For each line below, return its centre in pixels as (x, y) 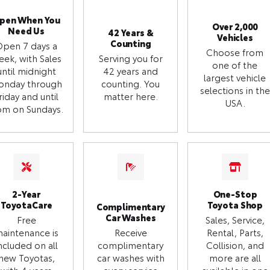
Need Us (27, 31)
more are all (235, 258)
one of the (235, 64)
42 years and (131, 71)
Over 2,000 (235, 26)
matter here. (130, 96)
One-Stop (235, 194)
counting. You (131, 83)
